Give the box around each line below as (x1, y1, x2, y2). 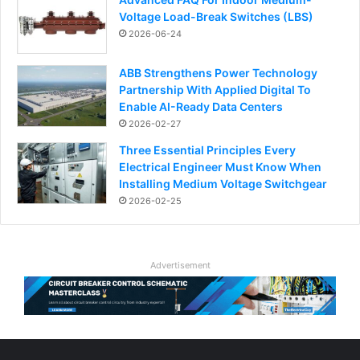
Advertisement (149, 259, 211, 271)
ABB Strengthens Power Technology (119, 65, 317, 80)
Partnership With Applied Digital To (119, 82, 311, 96)
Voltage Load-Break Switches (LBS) (119, 9, 313, 23)
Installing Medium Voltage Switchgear (119, 176, 327, 190)
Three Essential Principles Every (119, 142, 296, 157)
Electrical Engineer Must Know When (119, 159, 321, 174)
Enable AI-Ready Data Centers (119, 99, 283, 113)
